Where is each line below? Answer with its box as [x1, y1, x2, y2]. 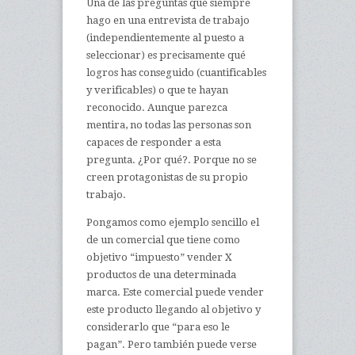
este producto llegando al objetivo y [86, 303, 261, 315]
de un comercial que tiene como [86, 234, 240, 246]
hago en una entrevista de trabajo [86, 14, 250, 26]
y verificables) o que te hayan [86, 84, 228, 96]
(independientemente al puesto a [86, 32, 244, 44]
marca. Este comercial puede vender [86, 286, 264, 298]
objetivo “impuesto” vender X [86, 251, 232, 263]
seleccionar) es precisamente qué [86, 49, 246, 61]
